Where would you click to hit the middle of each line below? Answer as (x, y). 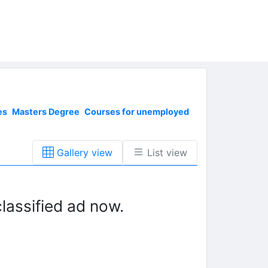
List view (166, 153)
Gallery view (83, 153)
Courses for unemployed (137, 112)
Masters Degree (46, 112)
